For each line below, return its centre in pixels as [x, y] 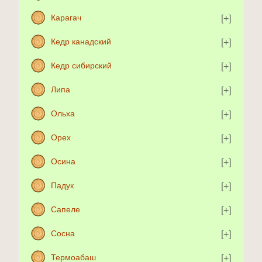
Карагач [66, 18]
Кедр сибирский [81, 66]
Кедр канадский [81, 42]
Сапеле [65, 210]
